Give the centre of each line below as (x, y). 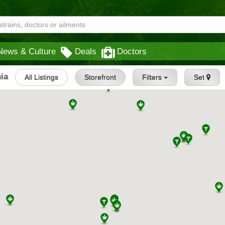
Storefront (100, 77)
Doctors (132, 51)
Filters (153, 77)
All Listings (42, 77)
